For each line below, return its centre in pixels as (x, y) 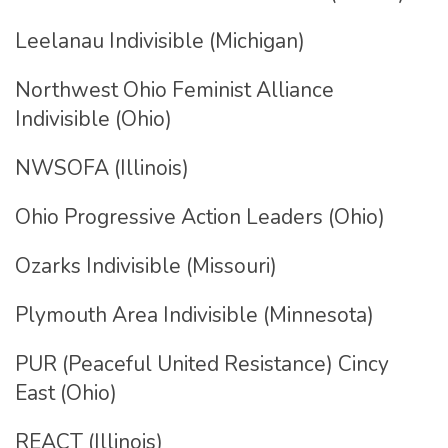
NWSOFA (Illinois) (102, 168)
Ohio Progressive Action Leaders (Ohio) (200, 217)
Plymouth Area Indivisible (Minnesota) (194, 315)
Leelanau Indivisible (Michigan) (160, 41)
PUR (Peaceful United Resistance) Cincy (202, 364)
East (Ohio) (66, 393)
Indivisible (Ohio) (93, 119)
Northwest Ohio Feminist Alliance (174, 90)
